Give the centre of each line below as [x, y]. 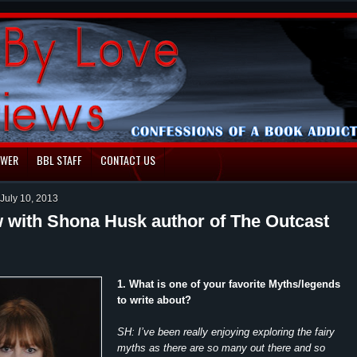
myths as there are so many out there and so [221, 347]
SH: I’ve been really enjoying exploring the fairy [226, 331]
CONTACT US [128, 160]
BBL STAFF [59, 160]
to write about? [154, 300]
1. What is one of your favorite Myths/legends [229, 284]
